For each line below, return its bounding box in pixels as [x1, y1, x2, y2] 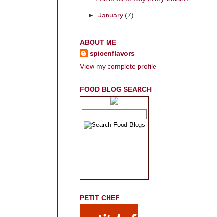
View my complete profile [80, 62, 156, 70]
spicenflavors [90, 50, 135, 57]
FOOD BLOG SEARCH [80, 85, 152, 93]
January [98, 12, 125, 19]
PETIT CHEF [80, 194, 120, 201]
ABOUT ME [80, 39, 116, 46]
